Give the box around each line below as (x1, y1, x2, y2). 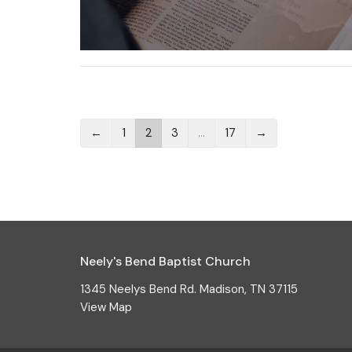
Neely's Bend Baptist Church (80, 253, 251, 270)
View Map (80, 299, 132, 315)
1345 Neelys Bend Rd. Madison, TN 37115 (80, 280, 298, 297)
